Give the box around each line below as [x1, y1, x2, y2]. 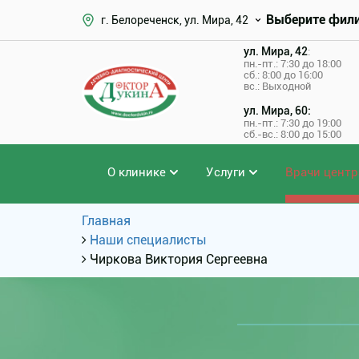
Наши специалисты [90, 232, 207, 248]
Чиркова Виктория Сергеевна [90, 252, 268, 267]
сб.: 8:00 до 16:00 [243, 69, 323, 81]
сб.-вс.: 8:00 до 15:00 [243, 128, 341, 140]
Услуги [206, 164, 245, 179]
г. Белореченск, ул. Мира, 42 [101, 14, 248, 26]
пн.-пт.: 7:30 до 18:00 [243, 58, 341, 70]
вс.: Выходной [243, 80, 311, 92]
